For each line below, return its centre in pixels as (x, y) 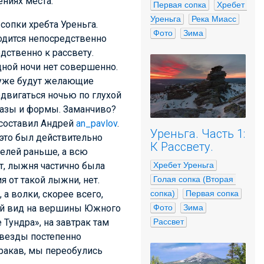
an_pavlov (97, 124)
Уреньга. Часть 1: (198, 134)
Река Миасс (214, 19)
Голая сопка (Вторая (193, 179)
